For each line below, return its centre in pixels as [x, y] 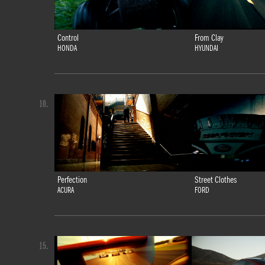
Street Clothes [216, 180]
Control [68, 38]
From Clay [209, 38]
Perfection [72, 180]
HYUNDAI [206, 49]
